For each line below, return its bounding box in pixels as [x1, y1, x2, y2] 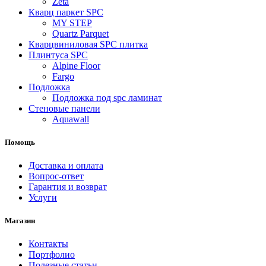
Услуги [28, 192, 57, 202]
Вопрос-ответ [28, 170, 84, 181]
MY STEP [52, 17, 92, 28]
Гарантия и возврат [28, 181, 107, 192]
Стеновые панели [28, 103, 100, 113]
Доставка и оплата [28, 160, 103, 170]
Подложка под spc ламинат [52, 92, 162, 103]
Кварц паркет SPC [28, 7, 103, 17]
